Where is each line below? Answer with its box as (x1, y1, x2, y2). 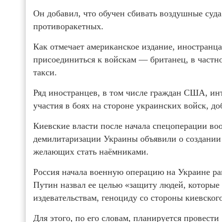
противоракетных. (33, 21, 104, 31)
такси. (33, 67, 57, 77)
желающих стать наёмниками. (33, 146, 149, 157)
